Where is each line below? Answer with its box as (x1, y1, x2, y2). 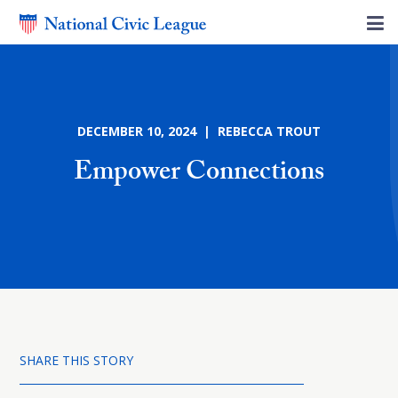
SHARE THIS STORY (20, 352, 133, 369)
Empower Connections (74, 152, 324, 197)
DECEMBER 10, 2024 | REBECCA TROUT (77, 123, 321, 139)
